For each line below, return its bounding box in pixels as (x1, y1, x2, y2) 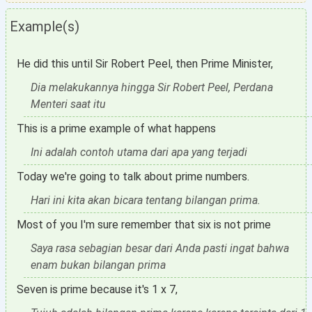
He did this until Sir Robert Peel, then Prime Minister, (17, 57, 273, 70)
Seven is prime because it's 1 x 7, (17, 283, 178, 296)
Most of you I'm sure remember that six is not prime (17, 218, 271, 231)
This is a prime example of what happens (17, 122, 216, 135)
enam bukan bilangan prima (31, 258, 166, 272)
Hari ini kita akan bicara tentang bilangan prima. (31, 194, 260, 207)
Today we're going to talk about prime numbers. (17, 170, 249, 183)
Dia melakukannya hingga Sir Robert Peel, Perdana (31, 81, 273, 94)
